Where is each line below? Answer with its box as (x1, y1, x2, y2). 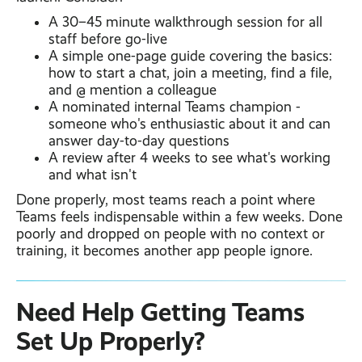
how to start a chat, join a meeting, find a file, (48, 65, 332, 82)
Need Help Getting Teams (16, 297, 305, 328)
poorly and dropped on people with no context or (16, 225, 325, 242)
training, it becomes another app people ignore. (16, 242, 313, 259)
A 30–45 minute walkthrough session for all (48, 14, 322, 31)
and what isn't (48, 166, 137, 183)
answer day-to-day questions (48, 133, 229, 149)
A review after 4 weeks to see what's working (48, 149, 330, 166)
